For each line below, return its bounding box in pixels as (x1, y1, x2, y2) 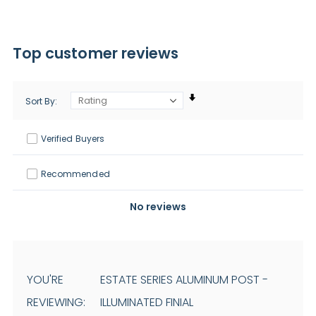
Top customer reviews (12, 42, 179, 63)
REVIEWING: (26, 293, 85, 310)
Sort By (25, 95, 56, 107)
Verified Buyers (40, 132, 104, 145)
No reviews (130, 199, 186, 214)
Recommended (40, 167, 110, 180)
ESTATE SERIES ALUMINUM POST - (100, 271, 269, 288)
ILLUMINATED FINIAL (100, 293, 194, 310)
